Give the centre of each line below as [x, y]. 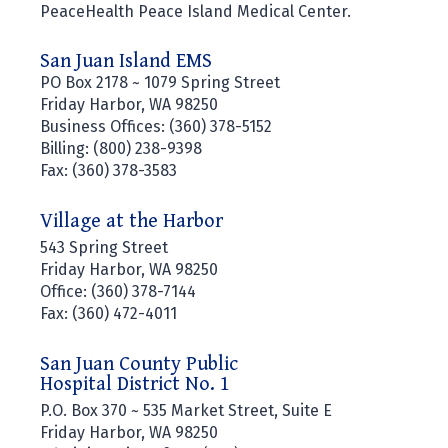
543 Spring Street [104, 247]
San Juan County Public [139, 364]
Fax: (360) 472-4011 [110, 313]
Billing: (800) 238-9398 [121, 148]
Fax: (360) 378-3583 [108, 170]
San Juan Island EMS [126, 61]
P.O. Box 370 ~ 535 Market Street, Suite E [186, 410]
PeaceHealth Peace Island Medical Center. [195, 11]
